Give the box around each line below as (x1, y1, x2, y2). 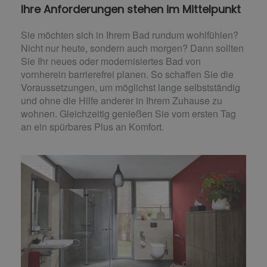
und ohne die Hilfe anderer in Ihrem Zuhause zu (21, 93, 222, 107)
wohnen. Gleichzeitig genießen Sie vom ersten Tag (21, 106, 236, 120)
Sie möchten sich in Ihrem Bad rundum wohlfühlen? (21, 27, 238, 42)
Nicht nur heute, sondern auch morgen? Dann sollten (21, 41, 244, 55)
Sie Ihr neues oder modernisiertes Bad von (21, 54, 201, 68)
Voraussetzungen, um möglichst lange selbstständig (21, 80, 240, 94)
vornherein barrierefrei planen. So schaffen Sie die (21, 67, 234, 81)
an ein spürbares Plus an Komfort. (21, 119, 164, 133)
